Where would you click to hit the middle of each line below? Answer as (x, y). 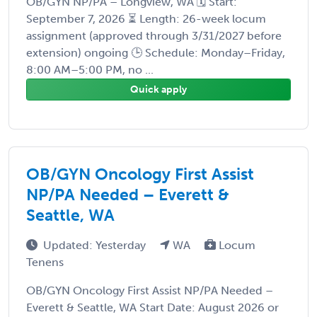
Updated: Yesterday (96, 245)
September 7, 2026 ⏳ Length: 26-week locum (146, 18)
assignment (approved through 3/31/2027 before (154, 35)
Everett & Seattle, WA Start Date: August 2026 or (152, 307)
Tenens (45, 262)
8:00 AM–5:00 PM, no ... (90, 69)
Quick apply (158, 89)
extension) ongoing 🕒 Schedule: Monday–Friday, (156, 52)
